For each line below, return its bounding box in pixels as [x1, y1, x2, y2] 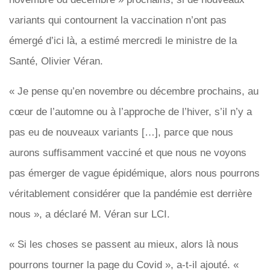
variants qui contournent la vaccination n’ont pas [9, 14, 227, 26]
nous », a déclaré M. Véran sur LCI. [9, 209, 170, 220]
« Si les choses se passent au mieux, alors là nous [9, 239, 239, 250]
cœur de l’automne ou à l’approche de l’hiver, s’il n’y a [9, 106, 252, 118]
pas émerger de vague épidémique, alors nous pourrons [9, 168, 260, 179]
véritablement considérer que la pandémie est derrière [9, 188, 252, 199]
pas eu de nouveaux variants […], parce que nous [9, 127, 233, 138]
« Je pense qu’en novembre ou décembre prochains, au [9, 86, 259, 97]
